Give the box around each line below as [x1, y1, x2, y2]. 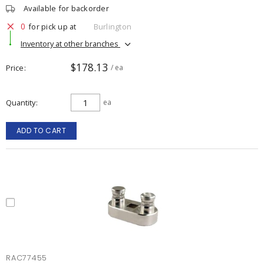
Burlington [93, 21, 131, 32]
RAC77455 [6, 253, 47, 263]
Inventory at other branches [21, 38, 120, 49]
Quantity [6, 97, 35, 108]
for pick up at [28, 21, 77, 32]
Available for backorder [24, 3, 109, 14]
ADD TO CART [16, 126, 67, 136]
